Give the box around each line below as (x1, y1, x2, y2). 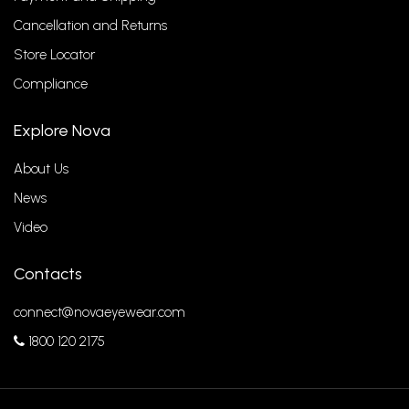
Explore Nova (14, 121, 110, 141)
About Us (14, 161, 68, 177)
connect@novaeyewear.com (14, 304, 185, 320)
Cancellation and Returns (14, 17, 167, 34)
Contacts (14, 264, 82, 284)
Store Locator (14, 47, 95, 63)
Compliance (14, 76, 88, 92)
